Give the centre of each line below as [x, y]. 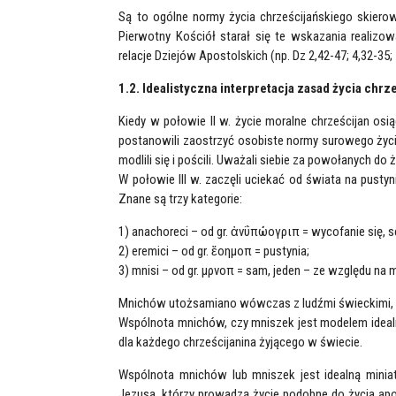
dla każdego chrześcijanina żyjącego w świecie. [241, 342]
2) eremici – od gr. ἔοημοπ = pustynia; [214, 251]
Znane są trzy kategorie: [181, 199]
